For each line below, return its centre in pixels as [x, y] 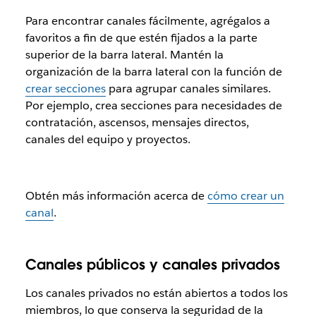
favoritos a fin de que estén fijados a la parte [141, 37]
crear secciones [65, 88]
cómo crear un [245, 195]
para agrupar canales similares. [188, 88]
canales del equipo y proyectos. [108, 139]
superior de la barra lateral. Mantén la [124, 54]
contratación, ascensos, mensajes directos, [137, 122]
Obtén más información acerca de [116, 195]
